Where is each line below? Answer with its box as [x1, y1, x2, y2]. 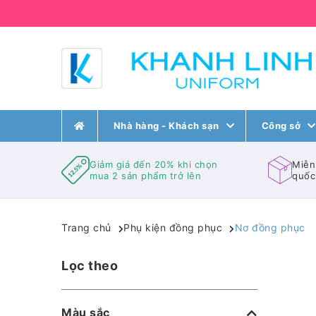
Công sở [261, 120, 300, 132]
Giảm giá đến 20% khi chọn [90, 159, 218, 171]
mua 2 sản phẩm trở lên [90, 170, 201, 182]
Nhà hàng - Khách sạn [113, 120, 219, 132]
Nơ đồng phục [234, 221, 305, 234]
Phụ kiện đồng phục [123, 221, 222, 234]
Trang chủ [61, 221, 111, 234]
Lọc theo [61, 258, 118, 274]
